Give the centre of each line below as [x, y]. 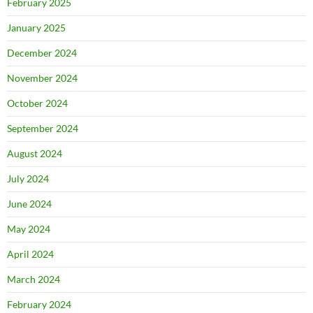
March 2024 [34, 279]
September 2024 [43, 128]
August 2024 [35, 153]
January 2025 [36, 27]
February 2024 [39, 304]
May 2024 [29, 228]
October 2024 [37, 103]
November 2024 [42, 78]
